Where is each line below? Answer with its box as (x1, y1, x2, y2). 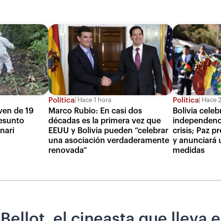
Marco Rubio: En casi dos (48, 107, 143, 115)
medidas (172, 146, 205, 154)
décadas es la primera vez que (48, 116, 161, 125)
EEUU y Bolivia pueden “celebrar (48, 126, 169, 135)
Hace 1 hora (76, 97, 112, 104)
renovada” (48, 146, 88, 154)
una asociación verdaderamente (48, 136, 170, 145)
